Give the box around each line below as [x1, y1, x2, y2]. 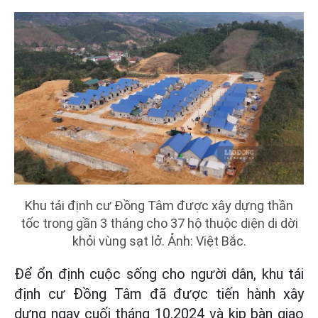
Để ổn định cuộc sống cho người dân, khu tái [14, 265, 304, 283]
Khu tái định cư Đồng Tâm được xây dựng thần [25, 198, 293, 214]
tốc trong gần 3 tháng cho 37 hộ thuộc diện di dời [20, 216, 298, 231]
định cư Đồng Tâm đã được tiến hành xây [14, 285, 304, 303]
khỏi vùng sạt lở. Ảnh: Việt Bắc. [72, 234, 246, 249]
